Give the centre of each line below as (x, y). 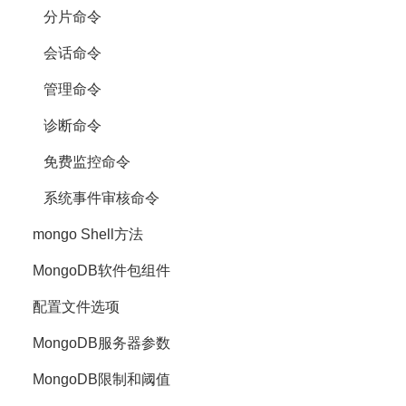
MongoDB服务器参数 (94, 343)
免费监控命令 (74, 162)
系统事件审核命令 (89, 198)
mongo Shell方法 (81, 234)
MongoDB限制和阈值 (94, 379)
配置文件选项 (69, 307)
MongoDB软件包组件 (94, 271)
